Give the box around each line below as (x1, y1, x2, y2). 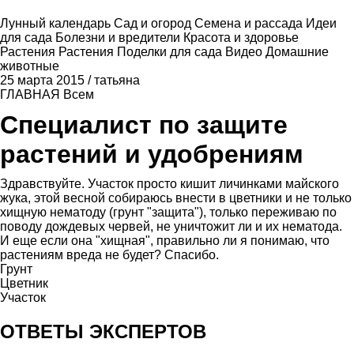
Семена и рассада (194, 17, 306, 30)
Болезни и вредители (55, 31, 183, 44)
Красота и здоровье (183, 31, 299, 44)
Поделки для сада (117, 45, 225, 58)
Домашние (265, 45, 329, 58)
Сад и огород (114, 17, 194, 30)
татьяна (94, 73, 140, 87)
